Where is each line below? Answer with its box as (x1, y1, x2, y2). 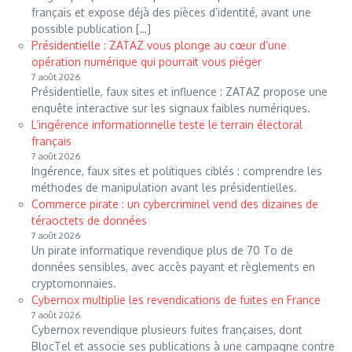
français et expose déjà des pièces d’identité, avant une (31, 5, 311, 20)
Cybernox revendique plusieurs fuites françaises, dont (31, 323, 302, 337)
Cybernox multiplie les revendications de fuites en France (31, 293, 321, 307)
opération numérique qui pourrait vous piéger (31, 55, 262, 69)
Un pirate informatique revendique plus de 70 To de (31, 244, 293, 258)
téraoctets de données (31, 214, 147, 228)
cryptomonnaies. (31, 277, 116, 291)
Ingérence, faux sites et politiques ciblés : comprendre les (31, 164, 322, 178)
